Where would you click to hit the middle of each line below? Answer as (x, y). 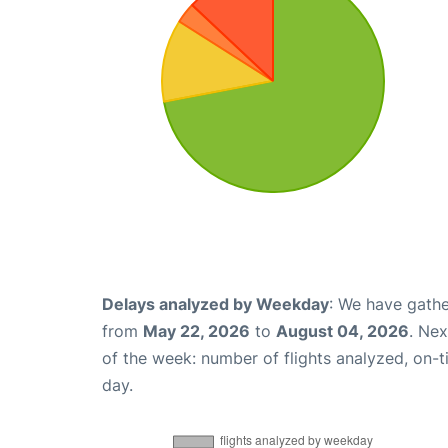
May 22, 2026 (196, 331)
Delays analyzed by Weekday (215, 304)
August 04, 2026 (342, 331)
